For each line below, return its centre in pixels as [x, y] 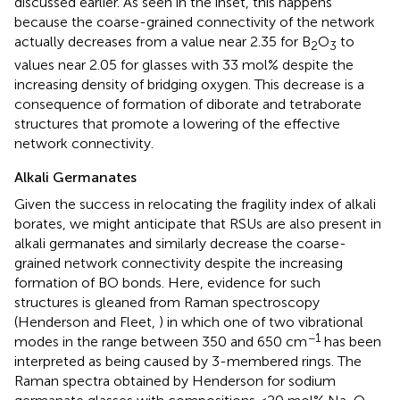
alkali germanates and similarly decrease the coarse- [180, 244]
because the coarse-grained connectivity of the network [195, 21]
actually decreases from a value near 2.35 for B [162, 41]
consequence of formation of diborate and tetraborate [188, 104]
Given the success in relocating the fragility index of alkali [195, 204]
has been [351, 342]
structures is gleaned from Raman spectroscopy [167, 303]
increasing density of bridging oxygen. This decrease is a [189, 85]
